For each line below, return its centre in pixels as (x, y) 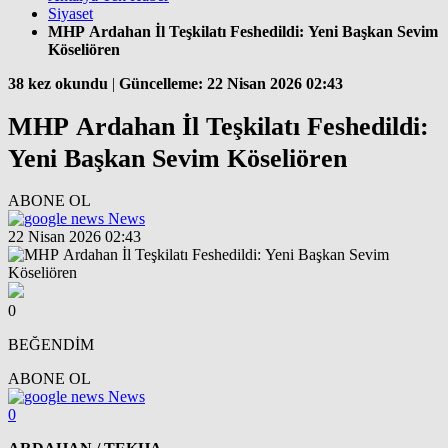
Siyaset (70, 14)
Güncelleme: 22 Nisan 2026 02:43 (231, 84)
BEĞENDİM (51, 344)
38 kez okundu (58, 84)
